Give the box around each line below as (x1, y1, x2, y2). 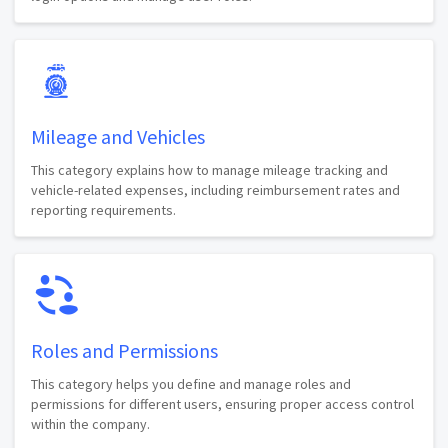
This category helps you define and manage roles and (31, 374, 351, 393)
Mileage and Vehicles (31, 123, 205, 149)
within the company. (31, 414, 150, 433)
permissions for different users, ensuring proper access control (31, 394, 414, 413)
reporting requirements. (31, 200, 176, 219)
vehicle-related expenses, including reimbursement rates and (31, 180, 400, 199)
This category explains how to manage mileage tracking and (31, 160, 388, 179)
